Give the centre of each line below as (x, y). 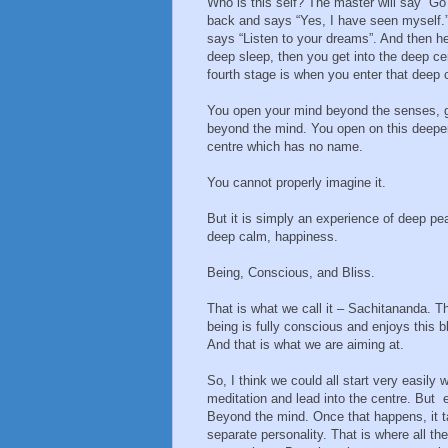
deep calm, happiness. (272, 237)
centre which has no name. (285, 147)
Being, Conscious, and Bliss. (291, 273)
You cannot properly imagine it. (296, 183)
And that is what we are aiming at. (305, 345)
